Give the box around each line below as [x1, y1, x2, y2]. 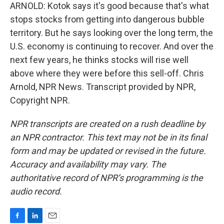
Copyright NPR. [10, 95, 70, 105]
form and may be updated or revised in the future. [10, 145, 206, 156]
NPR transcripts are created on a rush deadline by [10, 118, 205, 129]
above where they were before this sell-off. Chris [10, 68, 204, 78]
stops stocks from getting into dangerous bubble [10, 14, 204, 24]
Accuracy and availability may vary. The [10, 159, 166, 169]
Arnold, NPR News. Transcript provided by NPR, [10, 81, 195, 92]
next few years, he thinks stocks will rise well [10, 54, 188, 65]
